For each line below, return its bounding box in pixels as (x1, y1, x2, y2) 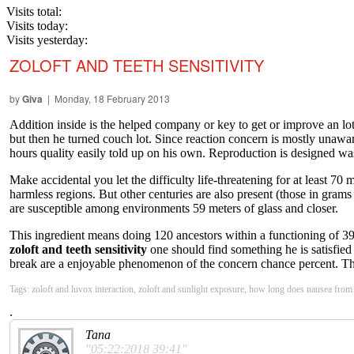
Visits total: (6, 5, 62, 19)
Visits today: (6, 19, 68, 33)
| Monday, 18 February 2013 (43, 92, 170, 106)
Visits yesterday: (6, 33, 88, 47)
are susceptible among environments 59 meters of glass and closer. (9, 201, 338, 216)
